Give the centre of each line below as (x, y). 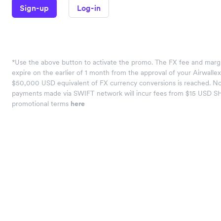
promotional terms (41, 104)
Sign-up (34, 8)
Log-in (89, 8)
